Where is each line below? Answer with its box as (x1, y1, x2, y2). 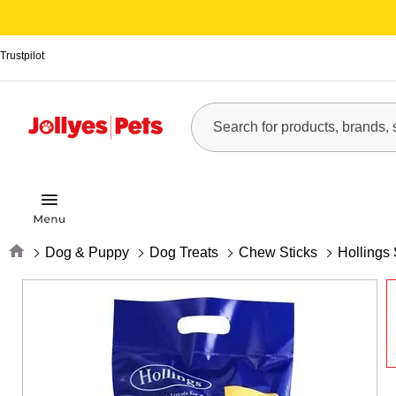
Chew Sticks (239, 245, 317, 260)
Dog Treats (149, 245, 218, 260)
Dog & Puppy (45, 245, 129, 260)
